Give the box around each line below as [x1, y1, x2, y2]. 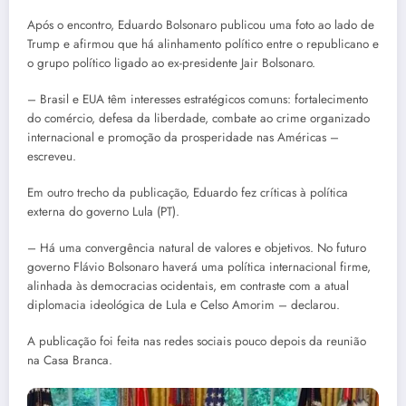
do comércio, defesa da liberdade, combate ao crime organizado [27, 109, 370, 127]
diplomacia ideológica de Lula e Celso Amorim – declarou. [27, 296, 340, 314]
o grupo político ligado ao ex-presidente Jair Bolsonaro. [27, 53, 315, 72]
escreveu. [27, 147, 76, 165]
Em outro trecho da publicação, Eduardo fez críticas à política [27, 183, 348, 201]
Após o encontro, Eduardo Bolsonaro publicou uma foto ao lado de [27, 15, 374, 34]
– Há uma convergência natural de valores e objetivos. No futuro [27, 239, 366, 257]
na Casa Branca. [27, 352, 112, 370]
